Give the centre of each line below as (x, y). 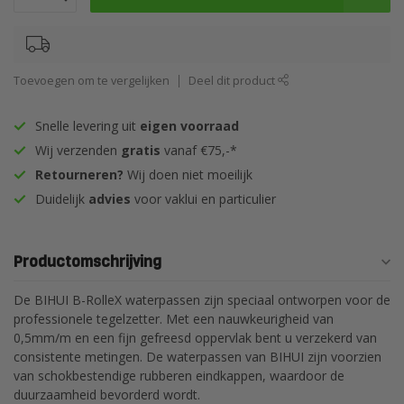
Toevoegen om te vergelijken (92, 81)
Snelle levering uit (87, 126)
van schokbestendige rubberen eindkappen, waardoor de (179, 376)
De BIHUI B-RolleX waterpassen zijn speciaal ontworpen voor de (202, 300)
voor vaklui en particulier (203, 199)
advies (110, 199)
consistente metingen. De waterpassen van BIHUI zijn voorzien (197, 357)
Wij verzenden (78, 150)
